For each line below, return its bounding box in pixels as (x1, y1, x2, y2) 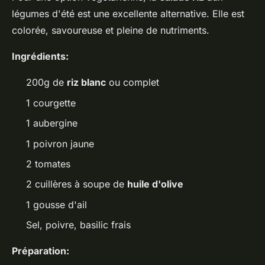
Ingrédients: (12, 50, 69, 63)
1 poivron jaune (26, 137, 94, 150)
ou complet (106, 76, 159, 89)
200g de (26, 76, 67, 89)
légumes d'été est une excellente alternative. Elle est (12, 8, 244, 20)
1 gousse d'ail (26, 198, 87, 211)
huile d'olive (127, 178, 183, 190)
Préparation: (12, 245, 69, 257)
